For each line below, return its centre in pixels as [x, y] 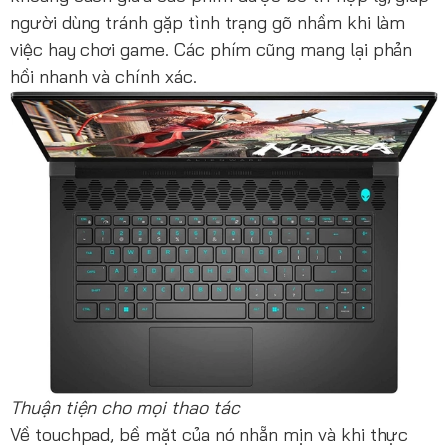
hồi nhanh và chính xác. [103, 76]
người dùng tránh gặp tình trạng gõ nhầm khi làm [208, 22]
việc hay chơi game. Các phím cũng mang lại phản [211, 49]
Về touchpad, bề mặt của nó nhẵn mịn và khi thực [209, 434]
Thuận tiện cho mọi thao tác [125, 407]
